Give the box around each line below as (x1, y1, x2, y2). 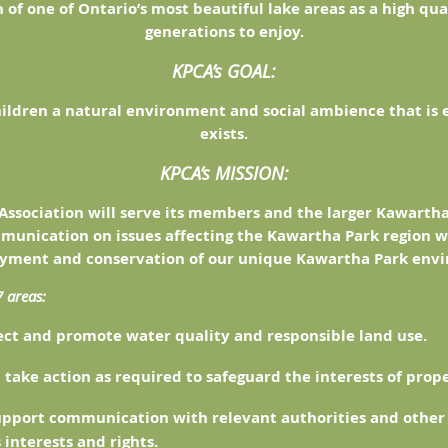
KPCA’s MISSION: (159, 161, 289, 185)
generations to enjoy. (144, 21, 304, 42)
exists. (200, 123, 248, 144)
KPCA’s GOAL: (172, 59, 276, 83)
